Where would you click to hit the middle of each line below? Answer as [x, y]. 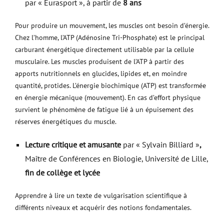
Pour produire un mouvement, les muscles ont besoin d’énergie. [112, 25]
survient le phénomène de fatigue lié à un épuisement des [104, 109]
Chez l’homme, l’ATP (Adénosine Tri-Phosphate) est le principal [110, 37]
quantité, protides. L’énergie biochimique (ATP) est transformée [110, 85]
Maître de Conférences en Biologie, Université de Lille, [116, 158]
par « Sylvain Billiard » [161, 144]
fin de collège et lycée [62, 172]
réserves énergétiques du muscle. [66, 121]
